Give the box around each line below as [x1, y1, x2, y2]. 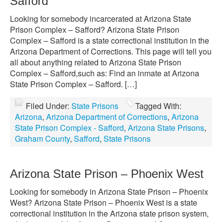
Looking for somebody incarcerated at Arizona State [10, 13, 191, 24]
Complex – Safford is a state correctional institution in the [10, 35, 209, 46]
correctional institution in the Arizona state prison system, [10, 208, 209, 219]
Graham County [15, 133, 70, 144]
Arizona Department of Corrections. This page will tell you [10, 46, 212, 57]
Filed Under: [26, 100, 71, 111]
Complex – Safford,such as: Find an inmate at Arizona [10, 67, 199, 79]
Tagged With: [135, 100, 181, 111]
